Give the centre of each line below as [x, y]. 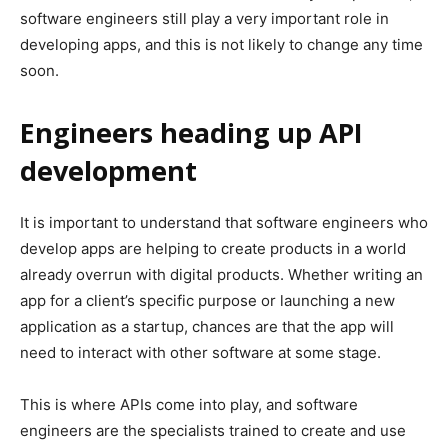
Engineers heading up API [191, 132]
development [108, 170]
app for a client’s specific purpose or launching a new [207, 300]
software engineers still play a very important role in [204, 18]
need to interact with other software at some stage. [200, 352]
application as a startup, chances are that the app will [207, 326]
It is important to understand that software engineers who [224, 222]
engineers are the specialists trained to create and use [213, 430]
